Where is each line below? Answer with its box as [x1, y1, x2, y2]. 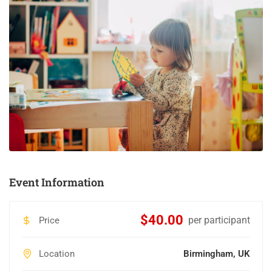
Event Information [9, 174, 104, 189]
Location [36, 248, 75, 259]
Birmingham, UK [183, 248, 250, 259]
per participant [188, 214, 250, 226]
